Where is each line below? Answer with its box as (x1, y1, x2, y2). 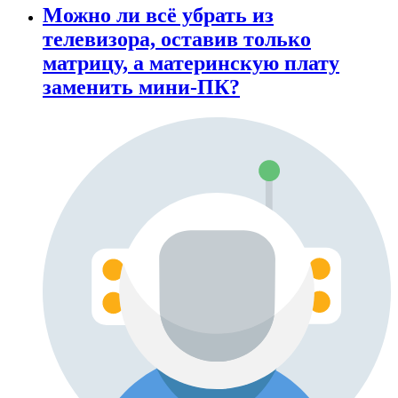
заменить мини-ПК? (43, 76, 240, 99)
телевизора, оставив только (43, 28, 311, 52)
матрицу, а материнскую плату (43, 52, 339, 76)
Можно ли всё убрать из (43, 4, 274, 28)
